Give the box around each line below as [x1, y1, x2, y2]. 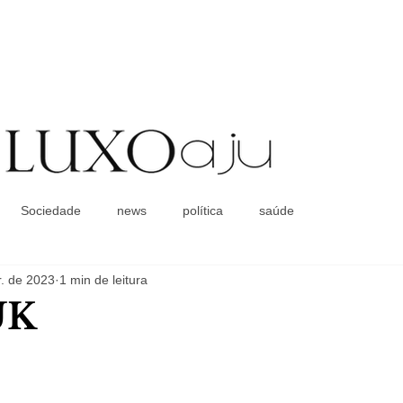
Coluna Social [158, 170, 265, 193]
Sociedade [21, 202, 81, 218]
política [183, 202, 223, 218]
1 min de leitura [59, 272, 148, 287]
